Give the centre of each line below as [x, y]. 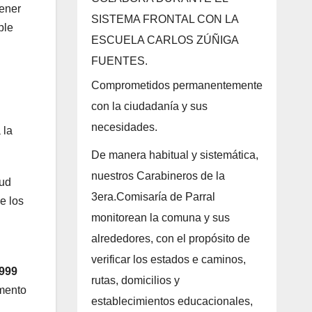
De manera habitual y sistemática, [174, 155]
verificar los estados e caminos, [168, 260]
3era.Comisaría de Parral [153, 197]
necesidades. [124, 127]
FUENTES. [119, 61]
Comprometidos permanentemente [177, 86]
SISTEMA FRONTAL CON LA [164, 19]
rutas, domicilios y [135, 281]
